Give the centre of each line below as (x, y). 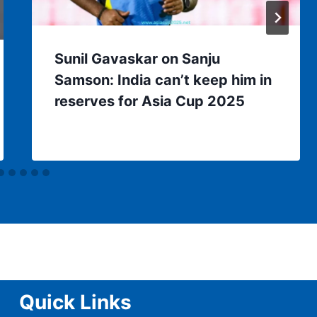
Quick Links (75, 302)
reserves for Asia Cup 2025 (150, 101)
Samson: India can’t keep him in (163, 80)
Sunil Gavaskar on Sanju (138, 58)
